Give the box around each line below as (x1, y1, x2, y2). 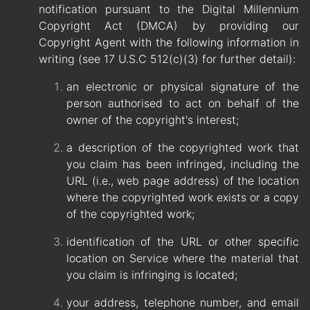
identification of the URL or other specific (66, 235, 299, 249)
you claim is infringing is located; (66, 268, 237, 282)
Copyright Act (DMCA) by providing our (39, 19, 299, 33)
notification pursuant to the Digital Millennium (39, 2, 299, 17)
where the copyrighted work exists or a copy (66, 190, 299, 205)
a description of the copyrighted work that (66, 140, 299, 155)
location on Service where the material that (66, 251, 299, 266)
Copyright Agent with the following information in (39, 35, 299, 50)
